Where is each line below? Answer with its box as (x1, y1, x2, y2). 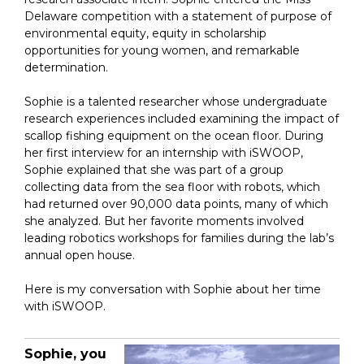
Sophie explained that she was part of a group (24, 162, 284, 178)
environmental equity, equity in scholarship (24, 26, 266, 41)
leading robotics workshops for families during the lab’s (24, 231, 334, 246)
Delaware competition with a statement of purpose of (24, 9, 331, 24)
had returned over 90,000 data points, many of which (24, 197, 328, 212)
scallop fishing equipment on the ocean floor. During (24, 128, 323, 144)
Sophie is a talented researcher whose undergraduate (24, 94, 327, 110)
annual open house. (24, 248, 135, 263)
